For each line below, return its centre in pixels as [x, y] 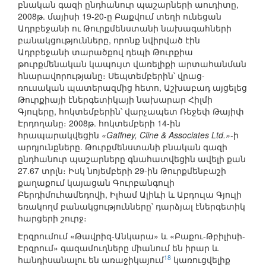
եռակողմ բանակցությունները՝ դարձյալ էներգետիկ [132, 206]
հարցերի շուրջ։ [52, 218]
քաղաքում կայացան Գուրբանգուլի [96, 183]
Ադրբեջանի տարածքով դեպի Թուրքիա [105, 52]
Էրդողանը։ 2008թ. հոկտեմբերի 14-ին [99, 123]
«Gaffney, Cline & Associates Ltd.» [166, 135]
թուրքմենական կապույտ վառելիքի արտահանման [132, 64]
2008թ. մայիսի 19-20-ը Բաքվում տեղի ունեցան [120, 16]
